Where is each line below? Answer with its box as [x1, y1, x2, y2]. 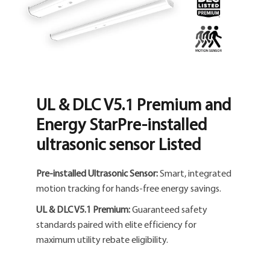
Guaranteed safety [132, 203, 207, 216]
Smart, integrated [160, 167, 231, 180]
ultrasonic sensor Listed [36, 133, 201, 155]
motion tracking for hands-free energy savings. [36, 182, 221, 195]
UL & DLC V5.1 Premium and [36, 93, 231, 115]
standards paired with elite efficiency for [36, 218, 196, 231]
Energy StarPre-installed [36, 113, 207, 135]
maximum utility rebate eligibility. [36, 233, 168, 246]
